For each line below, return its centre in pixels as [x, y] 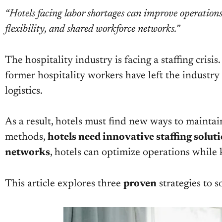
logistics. [24, 91]
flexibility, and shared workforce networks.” [92, 30]
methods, [26, 138]
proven [140, 184]
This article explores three [64, 184]
